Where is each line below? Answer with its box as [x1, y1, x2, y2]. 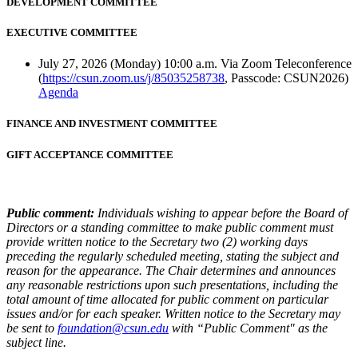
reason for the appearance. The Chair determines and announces [6, 263, 336, 277]
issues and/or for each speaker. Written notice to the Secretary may [6, 306, 340, 320]
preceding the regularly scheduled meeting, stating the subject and [6, 249, 339, 263]
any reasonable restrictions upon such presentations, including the [6, 277, 338, 292]
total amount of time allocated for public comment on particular [6, 292, 328, 306]
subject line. [6, 335, 66, 349]
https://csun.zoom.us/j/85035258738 [42, 71, 225, 86]
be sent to [6, 320, 58, 335]
